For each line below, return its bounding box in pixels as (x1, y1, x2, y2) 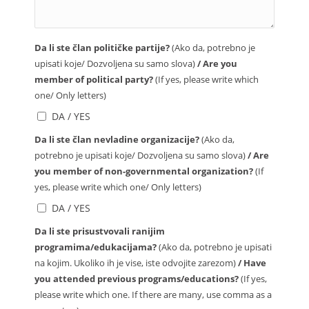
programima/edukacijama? (34, 241, 159, 254)
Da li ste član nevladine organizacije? (34, 133, 201, 146)
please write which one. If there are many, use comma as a (34, 288, 272, 301)
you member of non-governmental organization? (34, 165, 255, 178)
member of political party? (34, 73, 155, 86)
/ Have (236, 257, 266, 270)
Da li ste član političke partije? (34, 41, 172, 54)
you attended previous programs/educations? (34, 272, 241, 286)
